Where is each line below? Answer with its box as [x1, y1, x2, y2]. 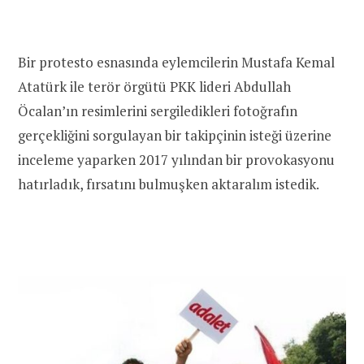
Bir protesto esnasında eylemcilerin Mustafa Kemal [18, 52, 335, 71]
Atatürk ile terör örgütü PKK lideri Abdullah [18, 76, 291, 96]
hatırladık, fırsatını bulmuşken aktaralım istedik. [18, 174, 319, 193]
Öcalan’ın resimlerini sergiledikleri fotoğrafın [18, 101, 297, 120]
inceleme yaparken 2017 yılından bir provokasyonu [18, 149, 335, 169]
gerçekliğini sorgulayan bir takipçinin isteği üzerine [18, 125, 331, 145]
